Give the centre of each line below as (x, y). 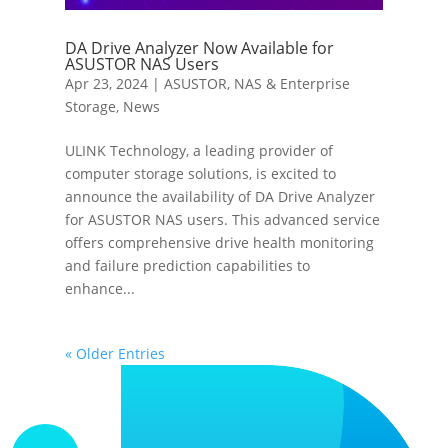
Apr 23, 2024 (106, 83)
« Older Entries (114, 353)
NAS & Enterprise (291, 83)
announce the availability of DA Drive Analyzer (219, 196)
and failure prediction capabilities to (187, 265)
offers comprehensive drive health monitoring (219, 242)
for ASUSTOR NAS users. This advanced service (222, 219)
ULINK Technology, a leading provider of (198, 150)
